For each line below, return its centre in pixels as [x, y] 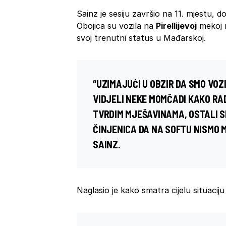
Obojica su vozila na [116, 26]
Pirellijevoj [176, 26]
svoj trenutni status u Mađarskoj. [141, 38]
